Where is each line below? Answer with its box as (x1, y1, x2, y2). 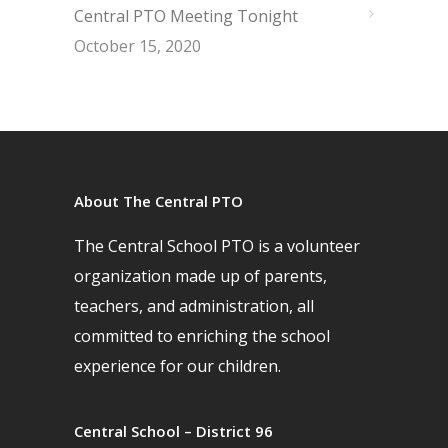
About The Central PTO (74, 190, 243, 211)
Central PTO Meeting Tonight (74, 4, 298, 27)
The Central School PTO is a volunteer (74, 234, 360, 257)
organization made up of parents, (74, 264, 327, 287)
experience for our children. (74, 354, 281, 377)
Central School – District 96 (74, 420, 273, 441)
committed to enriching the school (74, 324, 330, 347)
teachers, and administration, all (74, 294, 314, 317)
